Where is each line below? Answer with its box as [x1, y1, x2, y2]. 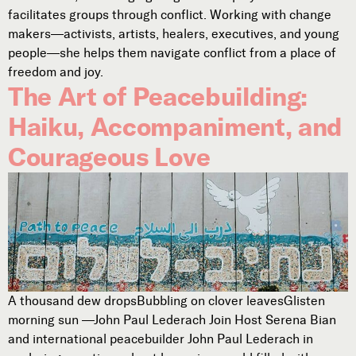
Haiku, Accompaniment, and [8, 110, 342, 142]
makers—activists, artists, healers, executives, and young [8, 25, 339, 41]
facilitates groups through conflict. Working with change [8, 6, 331, 22]
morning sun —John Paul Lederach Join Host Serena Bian [8, 312, 336, 328]
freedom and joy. [8, 64, 103, 79]
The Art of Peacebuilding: [8, 80, 308, 112]
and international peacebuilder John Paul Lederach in [8, 331, 313, 347]
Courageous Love [8, 141, 211, 172]
